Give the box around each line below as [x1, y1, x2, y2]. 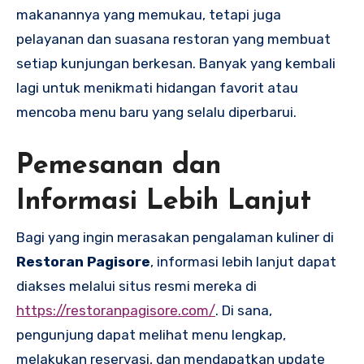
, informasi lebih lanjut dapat [150, 253, 336, 271]
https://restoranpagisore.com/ [16, 302, 215, 319]
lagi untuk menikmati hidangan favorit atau [16, 79, 298, 96]
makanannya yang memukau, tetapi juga [16, 6, 281, 23]
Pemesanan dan [16, 151, 221, 180]
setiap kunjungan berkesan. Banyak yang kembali [16, 54, 336, 71]
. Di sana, [215, 302, 272, 319]
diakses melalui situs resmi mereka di [16, 278, 257, 295]
